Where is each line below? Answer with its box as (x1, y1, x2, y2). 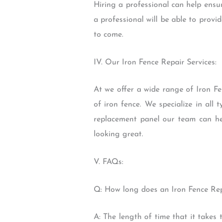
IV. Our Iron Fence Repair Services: (93, 58, 217, 66)
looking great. (93, 130, 143, 139)
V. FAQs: (93, 158, 123, 166)
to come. (93, 31, 123, 39)
